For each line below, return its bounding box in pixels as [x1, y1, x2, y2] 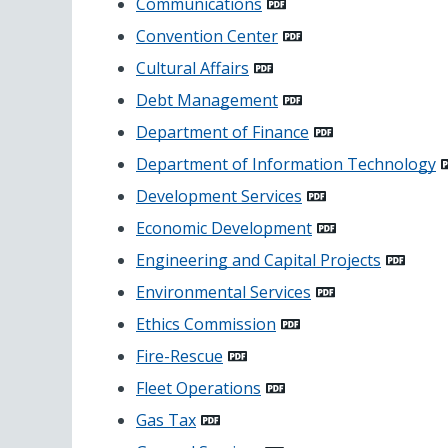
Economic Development [136, 216, 312, 239]
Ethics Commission [136, 312, 276, 335]
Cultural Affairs [136, 56, 249, 79]
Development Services [136, 184, 302, 207]
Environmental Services [136, 280, 311, 303]
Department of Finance [136, 120, 309, 143]
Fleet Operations [136, 376, 261, 399]
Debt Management [136, 88, 278, 111]
